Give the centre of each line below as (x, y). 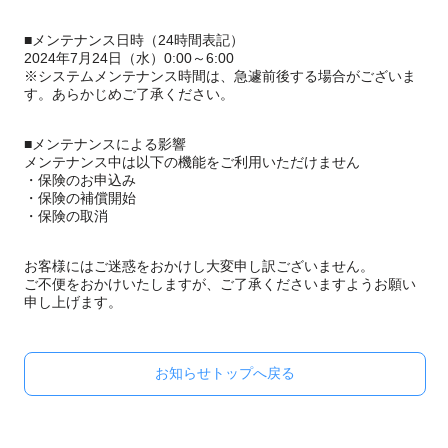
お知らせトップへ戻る (225, 373)
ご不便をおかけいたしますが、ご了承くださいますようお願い (220, 284)
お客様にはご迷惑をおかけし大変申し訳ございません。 (199, 266)
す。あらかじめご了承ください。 (129, 94)
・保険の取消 (66, 216)
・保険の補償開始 (80, 198)
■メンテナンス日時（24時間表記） (134, 40)
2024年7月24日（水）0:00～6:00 (129, 58)
